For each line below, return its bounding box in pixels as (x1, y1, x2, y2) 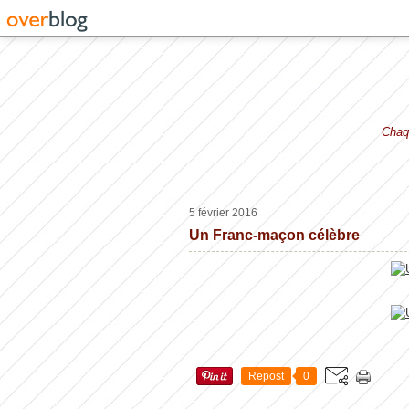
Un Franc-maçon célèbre (189, 227, 360, 243)
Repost (248, 370, 284, 383)
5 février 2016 (189, 206, 257, 219)
